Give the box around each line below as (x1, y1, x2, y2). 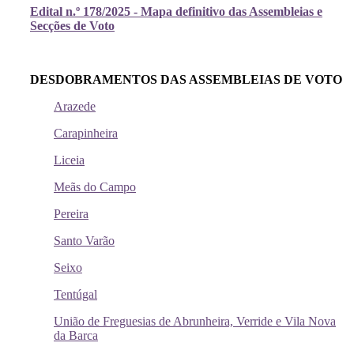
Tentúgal (54, 288, 97, 302)
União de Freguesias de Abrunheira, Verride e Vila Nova (54, 314, 336, 329)
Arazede (54, 100, 96, 114)
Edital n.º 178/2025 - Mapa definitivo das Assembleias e (30, 5, 322, 19)
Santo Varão (54, 234, 115, 248)
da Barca (54, 329, 98, 343)
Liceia (54, 153, 85, 168)
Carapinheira (54, 126, 118, 141)
